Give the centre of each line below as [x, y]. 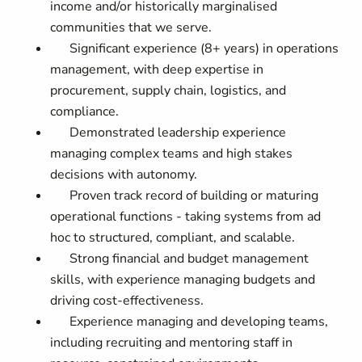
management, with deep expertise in [157, 69]
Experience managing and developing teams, [189, 322]
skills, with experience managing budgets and [183, 280]
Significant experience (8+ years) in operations [195, 48]
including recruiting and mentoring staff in [172, 343]
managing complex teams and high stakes [172, 154]
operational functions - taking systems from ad [186, 217]
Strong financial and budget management [180, 259]
